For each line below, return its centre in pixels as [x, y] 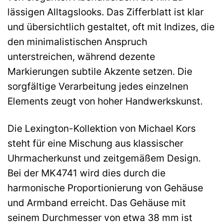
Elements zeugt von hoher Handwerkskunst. [105, 101]
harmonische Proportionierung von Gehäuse [105, 188]
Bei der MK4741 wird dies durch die [86, 173]
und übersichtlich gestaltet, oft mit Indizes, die [111, 27]
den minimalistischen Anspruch [77, 41]
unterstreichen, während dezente [81, 56]
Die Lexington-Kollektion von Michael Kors [102, 128]
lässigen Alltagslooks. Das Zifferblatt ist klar [106, 12]
